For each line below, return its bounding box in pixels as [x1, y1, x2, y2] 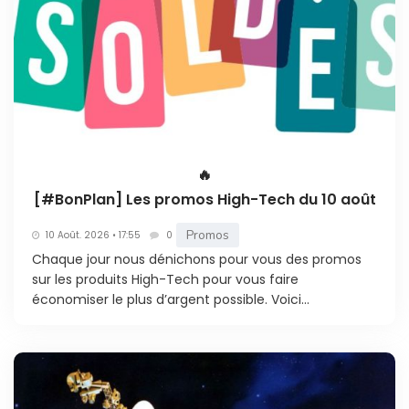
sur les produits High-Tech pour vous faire [32, 270, 299, 289]
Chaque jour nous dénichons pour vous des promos [32, 250, 362, 269]
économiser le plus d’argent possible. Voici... [32, 290, 309, 309]
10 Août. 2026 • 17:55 [46, 227, 141, 242]
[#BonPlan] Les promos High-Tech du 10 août [33, 189, 376, 211]
